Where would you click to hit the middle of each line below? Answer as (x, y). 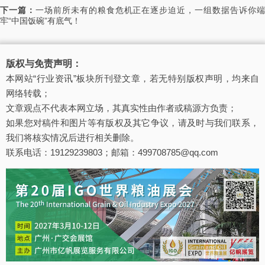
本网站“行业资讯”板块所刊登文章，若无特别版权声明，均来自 (132, 79)
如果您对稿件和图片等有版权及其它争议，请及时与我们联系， (132, 123)
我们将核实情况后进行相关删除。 (72, 138)
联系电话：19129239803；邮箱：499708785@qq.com (112, 153)
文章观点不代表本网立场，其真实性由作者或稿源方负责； (121, 108)
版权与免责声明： (44, 64)
